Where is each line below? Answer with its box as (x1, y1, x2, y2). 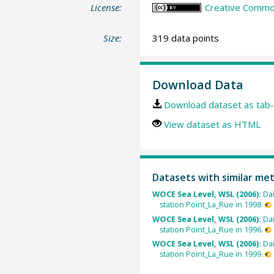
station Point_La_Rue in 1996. (160, 224, 264, 235)
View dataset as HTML (163, 118, 261, 131)
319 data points (152, 31, 219, 44)
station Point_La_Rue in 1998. (160, 199, 264, 210)
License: (91, 1, 122, 14)
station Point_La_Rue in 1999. (160, 248, 264, 259)
